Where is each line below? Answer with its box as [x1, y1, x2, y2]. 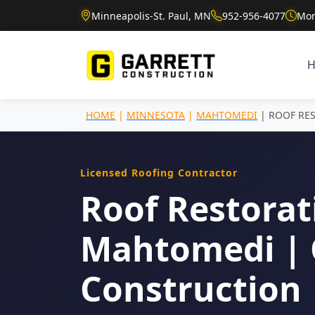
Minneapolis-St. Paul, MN [91, 8, 211, 22]
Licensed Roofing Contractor [80, 165, 238, 179]
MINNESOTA [127, 108, 185, 122]
